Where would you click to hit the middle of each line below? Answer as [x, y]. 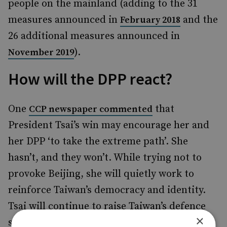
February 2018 [150, 20]
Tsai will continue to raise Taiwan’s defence [107, 206]
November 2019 [41, 52]
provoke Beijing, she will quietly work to [101, 174]
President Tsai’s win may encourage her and [109, 125]
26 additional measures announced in [94, 36]
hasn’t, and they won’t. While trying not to [105, 158]
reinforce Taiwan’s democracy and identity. [107, 190]
